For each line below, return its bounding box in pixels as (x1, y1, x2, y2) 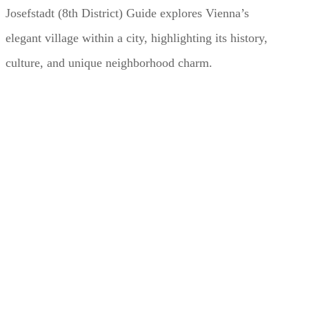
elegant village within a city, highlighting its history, (5, 30, 268, 45)
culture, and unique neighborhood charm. (5, 55, 212, 70)
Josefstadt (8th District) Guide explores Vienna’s (5, 6, 249, 20)
